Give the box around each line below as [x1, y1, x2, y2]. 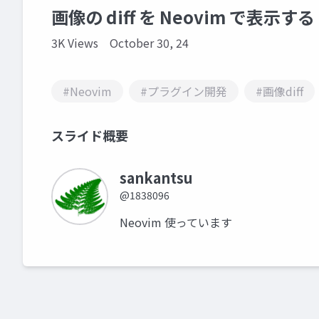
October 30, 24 [110, 34, 189, 51]
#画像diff [256, 83, 303, 100]
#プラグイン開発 [140, 83, 227, 100]
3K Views [51, 34, 98, 51]
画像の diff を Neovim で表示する [51, 4, 315, 29]
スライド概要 [51, 126, 128, 145]
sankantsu [120, 167, 193, 188]
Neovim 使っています [120, 214, 232, 231]
